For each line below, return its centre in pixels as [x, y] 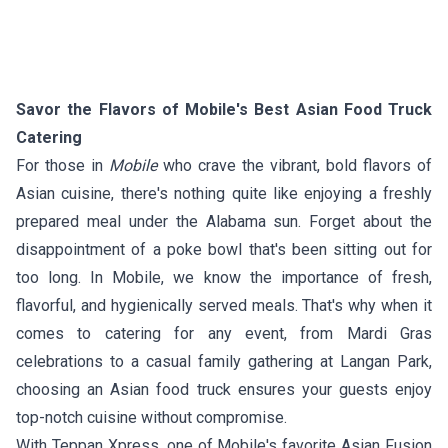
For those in [62, 165]
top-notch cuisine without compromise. [151, 417]
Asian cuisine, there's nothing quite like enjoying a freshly [224, 193]
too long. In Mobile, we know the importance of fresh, [224, 277]
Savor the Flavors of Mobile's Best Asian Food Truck [224, 109]
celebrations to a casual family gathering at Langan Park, [224, 361]
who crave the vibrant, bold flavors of [294, 165]
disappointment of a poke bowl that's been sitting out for [224, 249]
